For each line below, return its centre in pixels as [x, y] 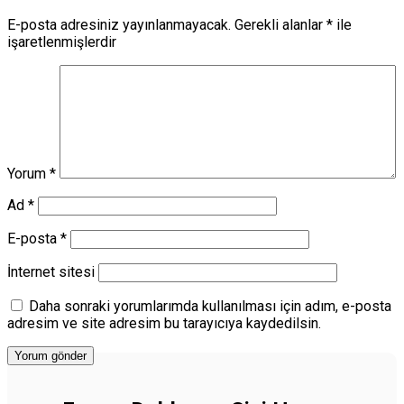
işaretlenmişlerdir [62, 41]
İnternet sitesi [51, 271]
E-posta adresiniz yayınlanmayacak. [119, 24]
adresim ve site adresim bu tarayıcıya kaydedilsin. [164, 323]
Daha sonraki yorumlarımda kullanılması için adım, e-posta [210, 306]
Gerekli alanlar [280, 24]
